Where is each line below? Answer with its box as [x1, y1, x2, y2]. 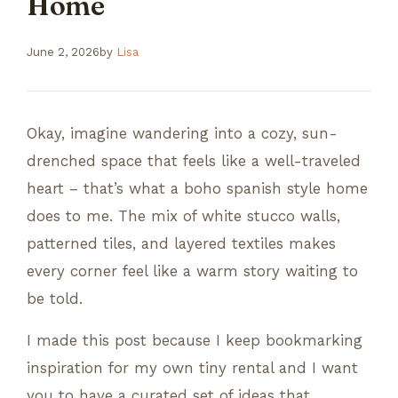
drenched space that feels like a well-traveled [27, 151, 361, 170]
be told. [27, 289, 83, 307]
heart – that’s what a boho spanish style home [27, 179, 368, 197]
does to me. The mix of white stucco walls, [27, 206, 340, 225]
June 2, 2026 [27, 44, 99, 59]
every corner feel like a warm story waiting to [27, 261, 358, 280]
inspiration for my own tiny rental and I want [27, 358, 358, 377]
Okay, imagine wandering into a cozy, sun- [27, 123, 338, 142]
